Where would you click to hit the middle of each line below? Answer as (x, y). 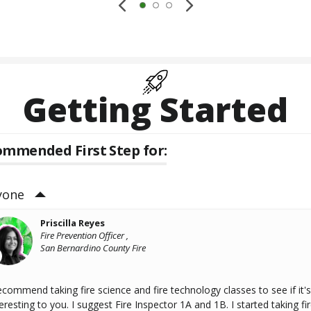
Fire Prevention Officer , (85, 236)
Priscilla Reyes (73, 223)
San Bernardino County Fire (93, 248)
